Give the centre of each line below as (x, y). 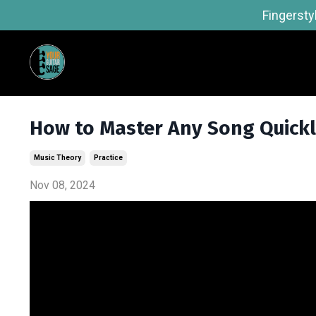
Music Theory (57, 158)
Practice (108, 158)
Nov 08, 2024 (62, 185)
